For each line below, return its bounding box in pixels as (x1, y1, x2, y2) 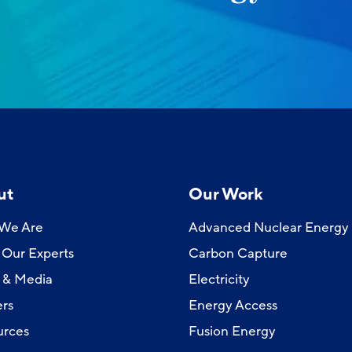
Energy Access (188, 296, 277, 314)
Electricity (188, 270, 250, 288)
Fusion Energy (188, 322, 276, 340)
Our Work (188, 184, 262, 205)
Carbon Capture (188, 244, 288, 262)
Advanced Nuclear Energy (188, 218, 349, 236)
